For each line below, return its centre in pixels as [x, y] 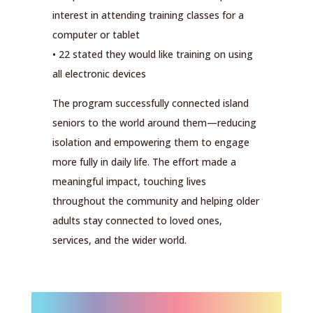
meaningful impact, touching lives [129, 182]
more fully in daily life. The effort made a [144, 162]
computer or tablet [96, 35]
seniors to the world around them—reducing [154, 123]
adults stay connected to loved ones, [137, 221]
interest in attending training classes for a [148, 15]
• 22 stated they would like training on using [152, 54]
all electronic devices [99, 74]
